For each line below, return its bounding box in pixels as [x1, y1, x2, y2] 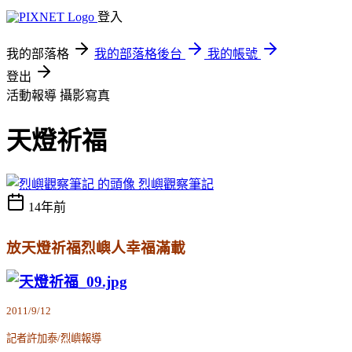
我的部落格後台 [94, 47, 182, 60]
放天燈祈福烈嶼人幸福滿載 [6, 239, 185, 256]
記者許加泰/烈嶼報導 [6, 332, 101, 344]
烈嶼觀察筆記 [138, 177, 214, 191]
